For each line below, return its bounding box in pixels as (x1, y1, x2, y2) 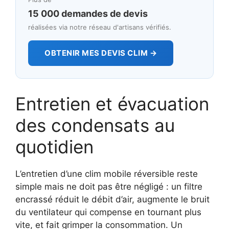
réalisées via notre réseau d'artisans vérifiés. (28, 22, 171, 31)
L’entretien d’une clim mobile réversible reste (15, 168, 198, 179)
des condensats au (15, 114, 175, 136)
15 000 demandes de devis (28, 8, 148, 19)
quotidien (15, 135, 94, 157)
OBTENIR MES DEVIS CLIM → (44, 48, 157, 58)
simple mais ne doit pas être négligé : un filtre (15, 181, 202, 192)
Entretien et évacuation (15, 93, 209, 114)
